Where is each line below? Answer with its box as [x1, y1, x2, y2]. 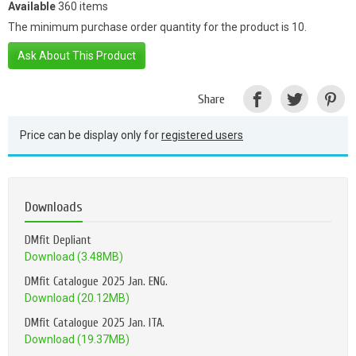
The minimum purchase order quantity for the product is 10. [8, 21, 307, 34]
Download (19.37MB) [25, 333, 130, 346]
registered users [161, 129, 243, 142]
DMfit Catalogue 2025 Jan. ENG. [25, 275, 168, 289]
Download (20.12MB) [25, 292, 130, 305]
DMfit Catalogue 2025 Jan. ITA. [25, 316, 164, 331]
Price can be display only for [20, 129, 161, 142]
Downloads [25, 199, 83, 216]
